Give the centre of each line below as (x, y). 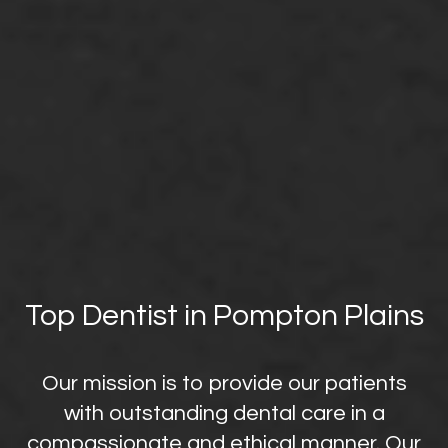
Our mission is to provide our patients (224, 384)
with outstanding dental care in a (224, 414)
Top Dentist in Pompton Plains (224, 315)
